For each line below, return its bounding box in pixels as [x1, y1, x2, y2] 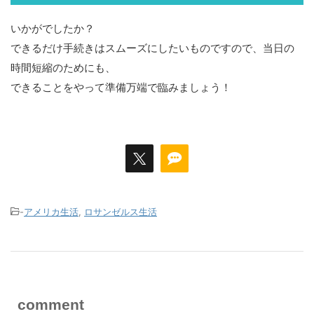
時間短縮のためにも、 [11, 60, 116, 74]
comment [18, 296, 84, 313]
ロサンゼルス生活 [84, 205, 157, 217]
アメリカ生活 [24, 205, 78, 217]
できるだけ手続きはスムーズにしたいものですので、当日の [11, 41, 294, 55]
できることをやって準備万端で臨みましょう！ [11, 80, 231, 94]
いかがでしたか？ [11, 21, 95, 35]
